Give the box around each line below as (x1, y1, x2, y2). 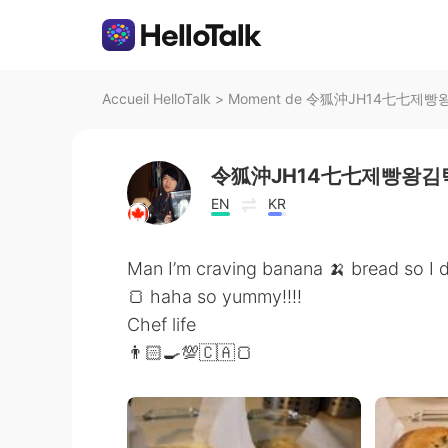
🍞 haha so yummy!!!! (127, 286, 302, 307)
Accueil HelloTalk (102, 90, 211, 107)
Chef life (127, 314, 196, 335)
